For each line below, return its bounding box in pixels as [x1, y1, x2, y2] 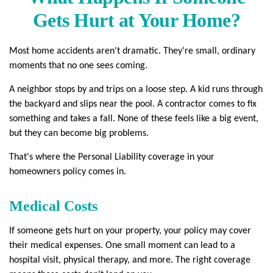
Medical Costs [9, 198, 97, 214]
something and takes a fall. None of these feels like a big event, [9, 114, 258, 124]
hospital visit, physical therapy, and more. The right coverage [9, 255, 250, 265]
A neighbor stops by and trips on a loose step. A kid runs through [9, 85, 263, 94]
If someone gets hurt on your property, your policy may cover [9, 226, 251, 236]
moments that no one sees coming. [9, 61, 147, 71]
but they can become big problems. [9, 129, 149, 138]
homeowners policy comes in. [9, 167, 126, 177]
